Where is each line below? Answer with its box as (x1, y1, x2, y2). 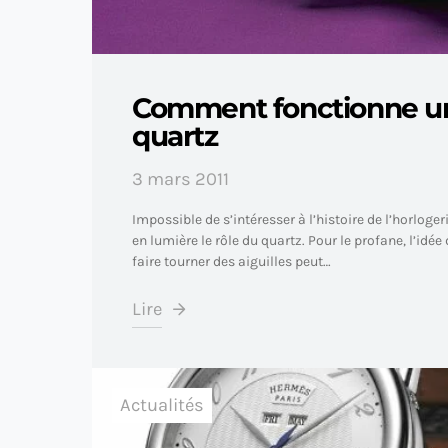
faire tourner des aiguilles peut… (132, 253, 331, 270)
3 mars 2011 (132, 168, 229, 190)
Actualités (120, 394, 204, 416)
